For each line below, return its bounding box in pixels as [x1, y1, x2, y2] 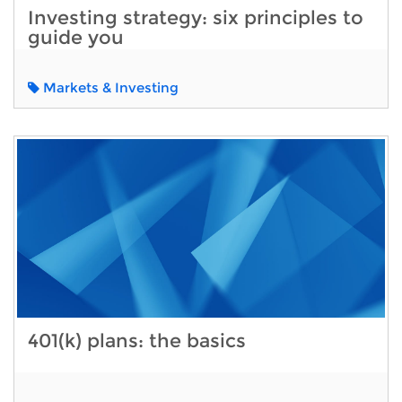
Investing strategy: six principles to [28, 5, 363, 29]
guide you [28, 25, 124, 48]
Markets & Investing [39, 79, 179, 96]
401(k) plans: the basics [28, 328, 246, 352]
